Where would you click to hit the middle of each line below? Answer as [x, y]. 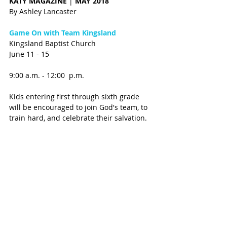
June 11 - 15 [29, 54]
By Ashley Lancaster [43, 12]
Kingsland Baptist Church [53, 44]
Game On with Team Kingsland [63, 33]
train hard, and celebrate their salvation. [79, 118]
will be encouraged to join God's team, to [79, 107]
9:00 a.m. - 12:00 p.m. [47, 75]
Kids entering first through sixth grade [75, 97]
